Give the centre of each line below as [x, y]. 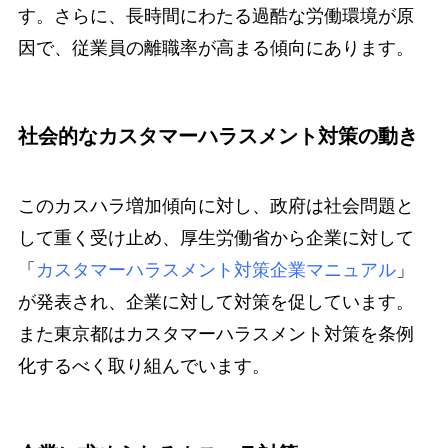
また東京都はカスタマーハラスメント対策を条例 [215, 333]
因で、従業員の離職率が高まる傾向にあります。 [215, 48]
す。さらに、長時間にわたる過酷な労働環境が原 [215, 16]
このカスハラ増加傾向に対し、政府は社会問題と [215, 205]
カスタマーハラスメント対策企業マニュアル [215, 269]
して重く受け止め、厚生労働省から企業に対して [215, 237]
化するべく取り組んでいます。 [143, 365]
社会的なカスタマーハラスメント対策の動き [217, 136]
